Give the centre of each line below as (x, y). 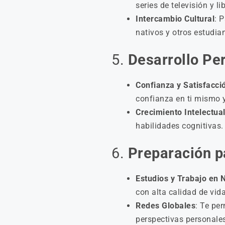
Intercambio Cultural (175, 19)
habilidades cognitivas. (180, 126)
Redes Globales (165, 206)
